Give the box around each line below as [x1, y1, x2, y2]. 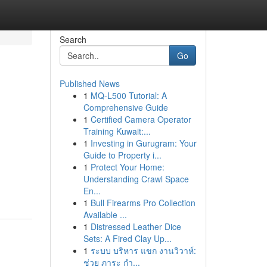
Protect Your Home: [90, 161, 164, 173]
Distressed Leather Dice [90, 221, 181, 232]
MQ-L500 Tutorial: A [90, 89, 167, 101]
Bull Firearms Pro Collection [90, 197, 195, 209]
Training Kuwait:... [83, 125, 151, 137]
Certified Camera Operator [90, 113, 191, 125]
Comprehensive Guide [83, 101, 168, 113]
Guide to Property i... [83, 149, 162, 161]
